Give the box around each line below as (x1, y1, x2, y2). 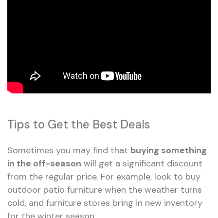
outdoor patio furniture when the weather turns (7, 183, 202, 196)
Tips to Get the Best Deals (7, 116, 150, 132)
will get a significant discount (81, 157, 202, 169)
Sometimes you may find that (7, 144, 130, 156)
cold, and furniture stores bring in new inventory (7, 197, 202, 209)
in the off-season (7, 157, 81, 169)
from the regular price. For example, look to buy (7, 170, 200, 182)
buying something (130, 144, 207, 156)
